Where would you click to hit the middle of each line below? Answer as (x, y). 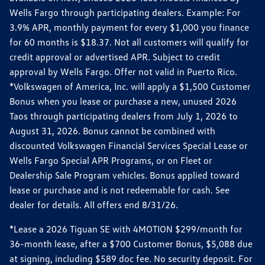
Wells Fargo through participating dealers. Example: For (125, 12)
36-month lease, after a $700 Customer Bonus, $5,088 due (131, 243)
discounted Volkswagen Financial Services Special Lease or (129, 145)
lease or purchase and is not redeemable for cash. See (119, 190)
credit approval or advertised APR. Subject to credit (115, 56)
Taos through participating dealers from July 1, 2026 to (124, 116)
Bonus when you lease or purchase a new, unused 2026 (123, 101)
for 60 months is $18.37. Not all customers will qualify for (129, 42)
